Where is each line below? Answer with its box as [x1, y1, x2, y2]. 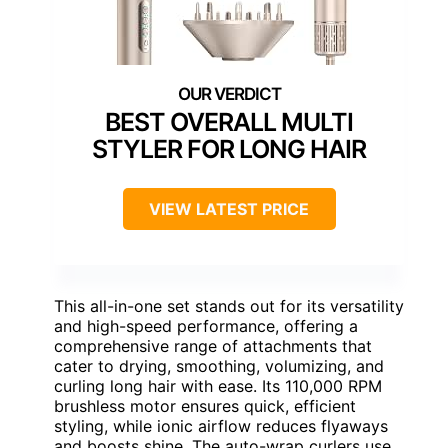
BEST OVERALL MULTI [105, 107, 353, 138]
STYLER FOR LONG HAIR [92, 134, 366, 165]
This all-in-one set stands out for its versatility [54, 296, 404, 317]
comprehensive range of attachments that [54, 336, 372, 357]
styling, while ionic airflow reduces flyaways [54, 416, 388, 437]
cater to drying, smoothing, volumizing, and [54, 356, 384, 377]
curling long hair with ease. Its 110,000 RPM [54, 376, 382, 397]
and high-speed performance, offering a [54, 316, 358, 337]
